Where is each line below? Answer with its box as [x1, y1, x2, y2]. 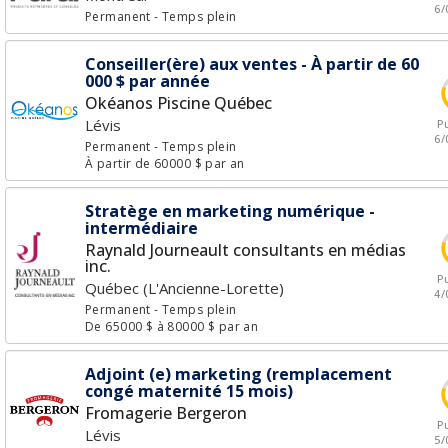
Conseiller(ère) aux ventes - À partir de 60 [85, 53, 419, 75]
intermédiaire [85, 217, 198, 239]
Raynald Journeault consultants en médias [85, 239, 406, 261]
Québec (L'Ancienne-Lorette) [85, 278, 284, 298]
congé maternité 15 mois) [85, 380, 293, 402]
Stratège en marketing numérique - [85, 200, 375, 222]
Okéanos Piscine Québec [85, 92, 272, 114]
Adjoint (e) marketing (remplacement [85, 363, 392, 385]
